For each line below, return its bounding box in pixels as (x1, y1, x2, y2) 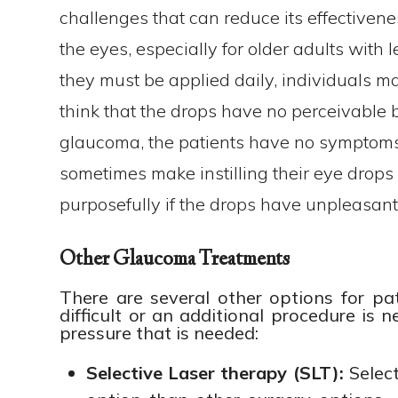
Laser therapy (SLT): (168, 362, 344, 384)
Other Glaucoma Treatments (60, 246, 291, 275)
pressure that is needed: (60, 322, 259, 344)
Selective (86, 362, 163, 384)
